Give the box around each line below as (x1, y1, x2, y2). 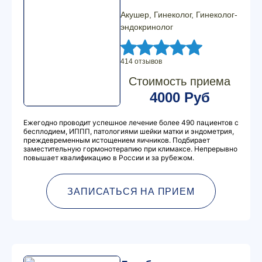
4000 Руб (149, 89, 210, 105)
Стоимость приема (129, 75, 230, 88)
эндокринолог (120, 22, 173, 32)
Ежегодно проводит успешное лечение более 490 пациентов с (23, 118, 239, 127)
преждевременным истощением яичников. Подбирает (23, 136, 210, 144)
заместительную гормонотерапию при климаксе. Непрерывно (23, 144, 237, 153)
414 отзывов (120, 57, 162, 65)
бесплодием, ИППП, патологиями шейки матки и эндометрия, (23, 127, 234, 136)
